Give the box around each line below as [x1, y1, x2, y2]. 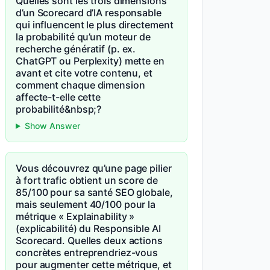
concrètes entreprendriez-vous [16, 246, 159, 259]
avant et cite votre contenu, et [16, 67, 152, 79]
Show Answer [24, 121, 80, 131]
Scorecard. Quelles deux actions [16, 234, 163, 246]
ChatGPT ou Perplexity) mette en [16, 55, 165, 67]
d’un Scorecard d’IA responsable [16, 7, 162, 19]
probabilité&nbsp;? [16, 103, 102, 115]
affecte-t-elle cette [16, 91, 101, 103]
